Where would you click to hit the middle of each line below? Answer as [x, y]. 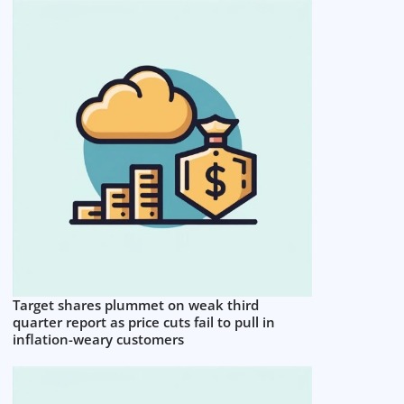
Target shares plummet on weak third [136, 304]
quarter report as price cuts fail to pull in [144, 321]
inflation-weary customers [99, 339]
